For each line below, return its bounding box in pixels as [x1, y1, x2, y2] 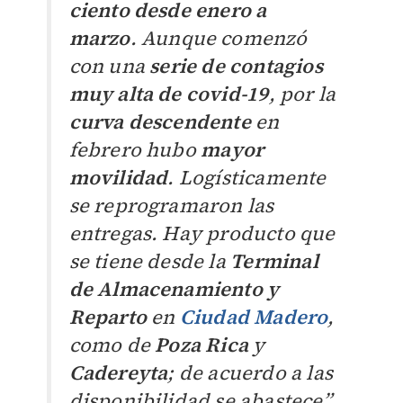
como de [68, 331, 156, 359]
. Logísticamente [167, 164, 327, 192]
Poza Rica [155, 331, 248, 359]
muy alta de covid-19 [68, 80, 269, 108]
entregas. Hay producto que [68, 219, 336, 247]
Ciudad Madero [179, 303, 328, 331]
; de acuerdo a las [167, 359, 333, 387]
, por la [268, 80, 336, 108]
